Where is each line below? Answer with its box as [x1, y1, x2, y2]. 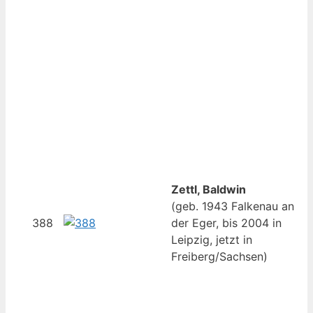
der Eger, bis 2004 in [171, 216, 282, 231]
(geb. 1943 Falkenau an [171, 199, 294, 214]
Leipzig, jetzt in [171, 233, 252, 247]
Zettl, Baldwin [171, 182, 246, 197]
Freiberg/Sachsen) [171, 249, 268, 264]
